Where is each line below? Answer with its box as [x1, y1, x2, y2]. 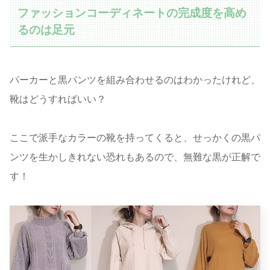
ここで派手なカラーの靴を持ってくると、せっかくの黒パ [10, 132, 260, 143]
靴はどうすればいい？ [10, 93, 106, 104]
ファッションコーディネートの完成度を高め [17, 6, 247, 19]
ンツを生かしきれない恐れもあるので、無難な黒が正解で [10, 151, 260, 162]
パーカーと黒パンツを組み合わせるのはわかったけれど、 [10, 74, 260, 85]
